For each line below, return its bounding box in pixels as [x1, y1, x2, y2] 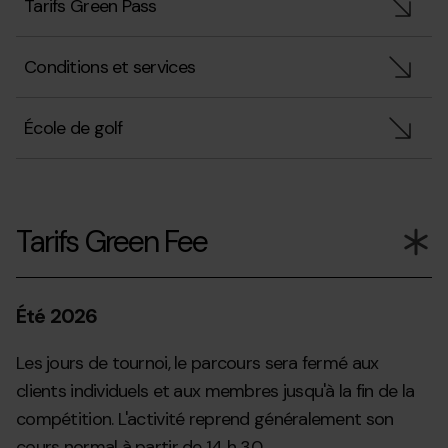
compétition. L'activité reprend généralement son [16, 407, 394, 431]
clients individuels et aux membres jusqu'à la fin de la [16, 379, 415, 403]
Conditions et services [24, 55, 196, 79]
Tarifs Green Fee [16, 222, 208, 261]
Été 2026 [16, 303, 98, 329]
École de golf [24, 116, 123, 140]
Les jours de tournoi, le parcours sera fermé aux [16, 351, 379, 375]
